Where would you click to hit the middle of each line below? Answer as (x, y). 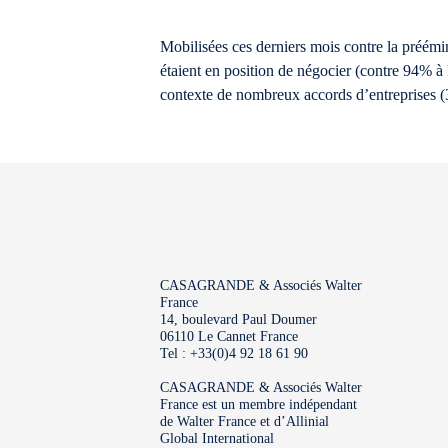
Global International (217, 438)
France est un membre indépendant (258, 404)
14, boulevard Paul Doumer (238, 319)
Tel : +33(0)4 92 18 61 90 (234, 353)
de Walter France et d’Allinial (244, 421)
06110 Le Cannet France (229, 336)
